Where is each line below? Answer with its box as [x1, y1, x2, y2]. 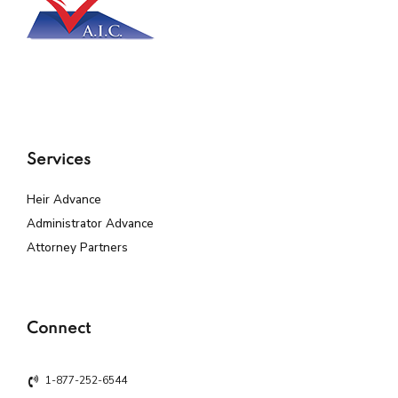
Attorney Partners [27, 238, 128, 256]
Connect [27, 320, 91, 337]
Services [27, 151, 91, 168]
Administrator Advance [27, 214, 154, 232]
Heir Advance [27, 190, 101, 208]
